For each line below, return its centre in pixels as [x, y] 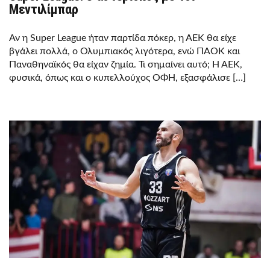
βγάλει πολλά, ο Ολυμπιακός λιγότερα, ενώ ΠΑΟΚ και [124, 51]
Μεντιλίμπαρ [44, 9]
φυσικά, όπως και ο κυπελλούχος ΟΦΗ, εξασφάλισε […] [127, 77]
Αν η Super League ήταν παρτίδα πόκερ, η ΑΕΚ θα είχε [123, 38]
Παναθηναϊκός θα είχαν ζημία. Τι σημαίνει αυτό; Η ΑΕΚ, [126, 64]
